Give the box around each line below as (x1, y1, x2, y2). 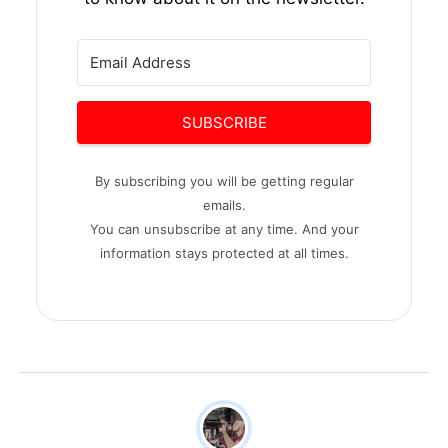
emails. (202, 197, 246, 213)
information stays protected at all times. (99, 245, 349, 261)
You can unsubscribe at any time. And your (89, 221, 359, 237)
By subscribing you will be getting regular (94, 173, 354, 189)
